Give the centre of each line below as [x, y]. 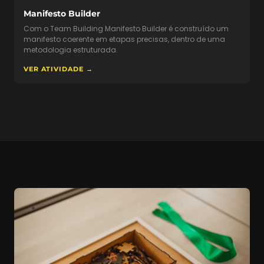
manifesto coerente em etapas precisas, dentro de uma [124, 39]
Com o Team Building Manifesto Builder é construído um [126, 29]
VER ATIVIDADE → [58, 69]
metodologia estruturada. [71, 50]
